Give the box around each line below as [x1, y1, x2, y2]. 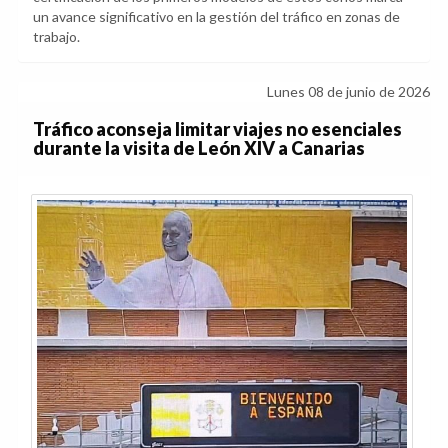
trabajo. [33, 27, 80, 45]
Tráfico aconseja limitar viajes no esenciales [33, 117, 402, 140]
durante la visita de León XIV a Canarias [33, 136, 365, 159]
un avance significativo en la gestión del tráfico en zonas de [33, 7, 400, 25]
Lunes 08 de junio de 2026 [267, 82, 430, 100]
